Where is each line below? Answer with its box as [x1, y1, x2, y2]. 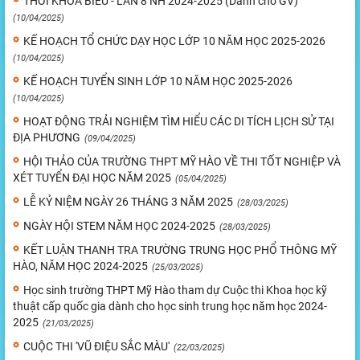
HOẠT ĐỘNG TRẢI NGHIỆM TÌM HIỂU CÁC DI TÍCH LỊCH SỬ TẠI [23, 115, 334, 129]
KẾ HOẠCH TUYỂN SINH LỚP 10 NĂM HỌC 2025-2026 [23, 75, 292, 88]
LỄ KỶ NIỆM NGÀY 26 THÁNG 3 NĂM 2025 [23, 195, 233, 209]
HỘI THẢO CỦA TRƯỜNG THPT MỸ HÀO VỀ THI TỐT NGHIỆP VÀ [23, 155, 341, 169]
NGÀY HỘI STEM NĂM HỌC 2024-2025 [23, 219, 215, 233]
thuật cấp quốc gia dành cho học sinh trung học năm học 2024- [13, 300, 327, 313]
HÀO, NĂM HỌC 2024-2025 [13, 260, 148, 273]
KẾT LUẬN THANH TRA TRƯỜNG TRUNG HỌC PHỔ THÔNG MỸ [23, 243, 337, 257]
